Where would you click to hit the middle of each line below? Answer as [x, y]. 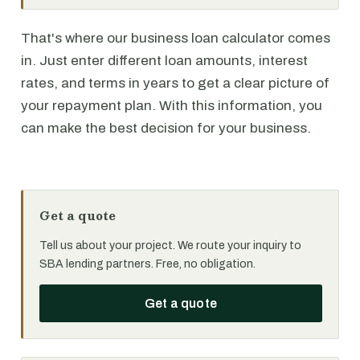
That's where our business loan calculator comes [176, 38]
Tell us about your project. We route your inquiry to [170, 245]
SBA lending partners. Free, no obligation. [147, 264]
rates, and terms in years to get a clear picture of [175, 83]
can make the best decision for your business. [166, 128]
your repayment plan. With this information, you [172, 106]
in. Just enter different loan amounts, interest [164, 61]
